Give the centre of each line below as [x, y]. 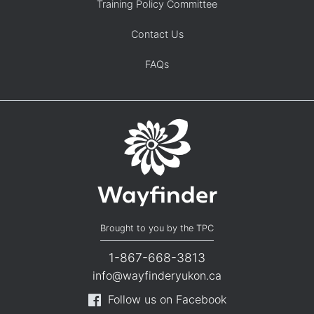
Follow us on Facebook [167, 300]
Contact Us [157, 34]
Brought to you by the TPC [157, 228]
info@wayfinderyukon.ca [157, 276]
